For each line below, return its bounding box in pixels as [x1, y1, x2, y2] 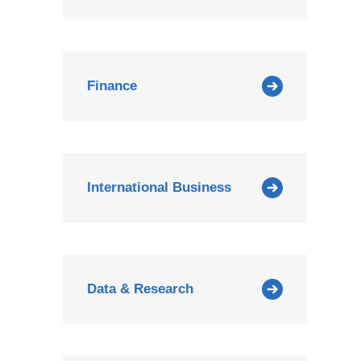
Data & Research [87, 280, 194, 297]
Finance [87, 77, 138, 93]
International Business [87, 179, 232, 195]
